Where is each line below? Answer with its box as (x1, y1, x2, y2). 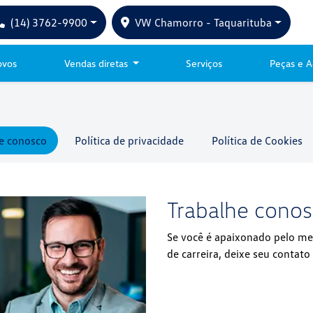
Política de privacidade (75, 133, 184, 147)
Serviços (186, 57, 223, 69)
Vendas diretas (64, 57, 131, 69)
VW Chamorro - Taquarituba (134, 15, 272, 29)
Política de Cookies (212, 133, 303, 147)
